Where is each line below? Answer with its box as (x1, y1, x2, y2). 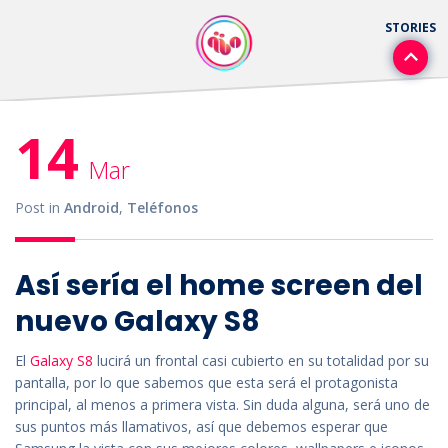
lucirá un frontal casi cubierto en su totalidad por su (93, 350, 429, 370)
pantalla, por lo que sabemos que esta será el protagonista (15, 372, 398, 392)
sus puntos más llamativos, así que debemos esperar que (15, 416, 388, 436)
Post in (15, 198, 64, 218)
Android (64, 198, 119, 218)
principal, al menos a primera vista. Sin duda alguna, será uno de (15, 394, 430, 414)
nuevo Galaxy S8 (15, 301, 260, 341)
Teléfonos (127, 198, 198, 218)
